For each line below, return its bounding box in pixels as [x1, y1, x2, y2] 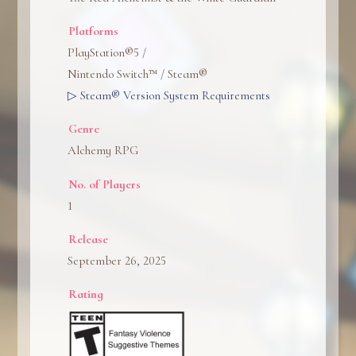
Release [68, 231, 109, 246]
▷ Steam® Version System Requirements [68, 88, 271, 103]
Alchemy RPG [68, 143, 139, 158]
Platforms [68, 24, 119, 39]
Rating [68, 287, 104, 302]
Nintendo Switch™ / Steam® [68, 67, 208, 82]
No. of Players [68, 176, 141, 192]
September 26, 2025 [68, 253, 167, 268]
